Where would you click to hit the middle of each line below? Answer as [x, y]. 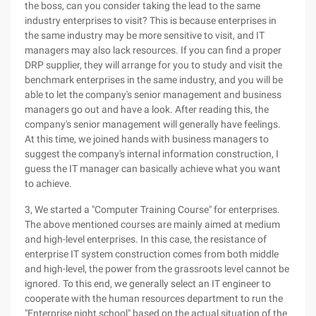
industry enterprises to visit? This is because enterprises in [151, 20]
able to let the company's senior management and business [153, 95]
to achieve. [48, 183]
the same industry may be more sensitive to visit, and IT [145, 35]
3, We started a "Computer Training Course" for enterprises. [152, 209]
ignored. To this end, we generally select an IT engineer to [148, 284]
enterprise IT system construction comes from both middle [152, 254]
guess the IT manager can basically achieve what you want [153, 169]
